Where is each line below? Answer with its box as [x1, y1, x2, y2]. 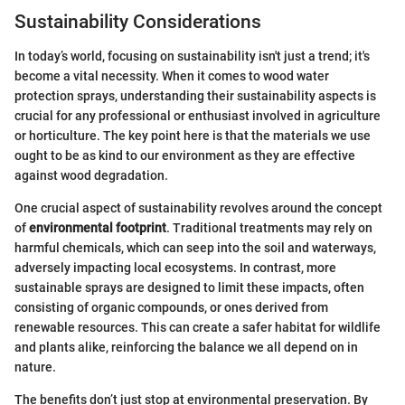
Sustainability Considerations [14, 10, 261, 33]
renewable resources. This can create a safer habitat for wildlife [14, 320, 381, 334]
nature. [14, 360, 56, 374]
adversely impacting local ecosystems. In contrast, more [14, 260, 336, 275]
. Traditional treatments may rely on [166, 221, 372, 235]
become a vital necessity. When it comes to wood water [14, 69, 329, 83]
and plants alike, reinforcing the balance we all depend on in [14, 340, 358, 354]
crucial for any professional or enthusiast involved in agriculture [14, 108, 381, 123]
